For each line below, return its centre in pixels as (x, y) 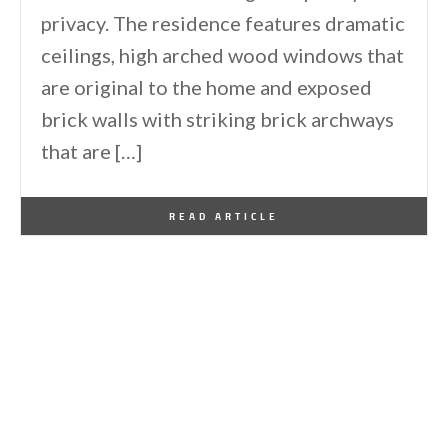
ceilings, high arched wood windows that (222, 55)
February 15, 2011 (204, 208)
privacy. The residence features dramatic (223, 23)
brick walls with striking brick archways (217, 119)
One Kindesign (107, 208)
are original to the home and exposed (206, 87)
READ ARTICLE (224, 216)
